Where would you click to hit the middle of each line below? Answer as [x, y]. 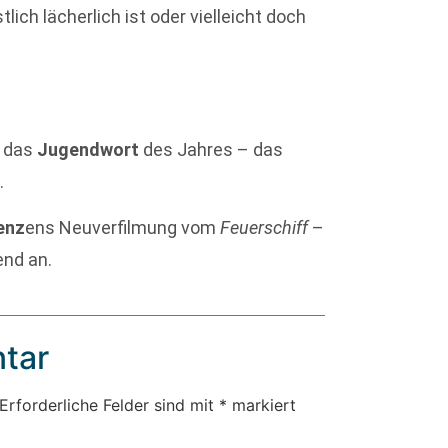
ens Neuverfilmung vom [123, 228]
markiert [262, 405]
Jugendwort [90, 149]
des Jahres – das [213, 149]
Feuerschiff [264, 228]
